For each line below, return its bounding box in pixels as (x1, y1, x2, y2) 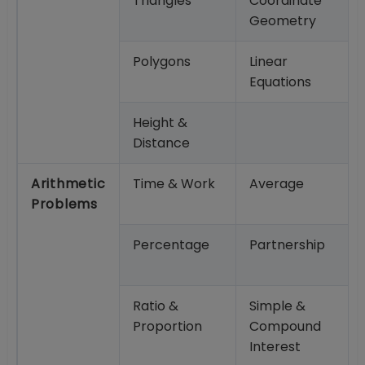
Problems (31, 195, 98, 214)
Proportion (133, 317, 202, 336)
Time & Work (133, 174, 215, 194)
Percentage (133, 235, 209, 255)
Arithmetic (31, 174, 106, 194)
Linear (249, 52, 288, 72)
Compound (249, 317, 321, 336)
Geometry (249, 11, 316, 31)
